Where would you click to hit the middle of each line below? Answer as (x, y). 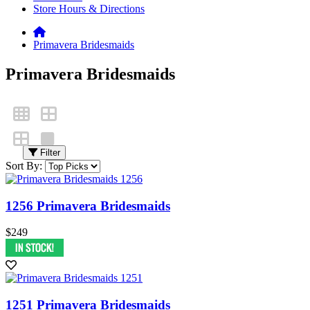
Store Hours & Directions (89, 9)
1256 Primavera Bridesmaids (88, 206)
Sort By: (24, 165)
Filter (49, 152)
